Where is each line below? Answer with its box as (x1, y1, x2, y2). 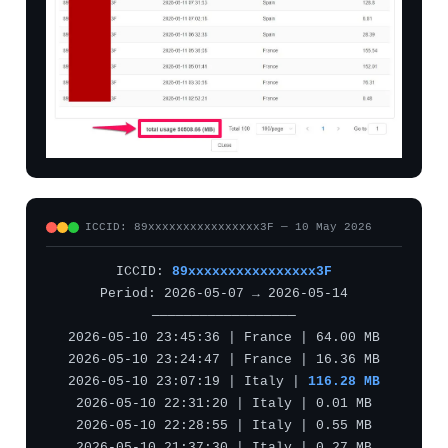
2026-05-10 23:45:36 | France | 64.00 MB (68, 331, 380, 346)
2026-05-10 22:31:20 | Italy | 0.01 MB (76, 397, 372, 412)
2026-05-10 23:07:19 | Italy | (68, 375, 308, 390)
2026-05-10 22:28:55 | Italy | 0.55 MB (76, 419, 372, 434)
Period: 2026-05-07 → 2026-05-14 (100, 287, 348, 302)
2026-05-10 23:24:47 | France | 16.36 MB (68, 353, 380, 368)
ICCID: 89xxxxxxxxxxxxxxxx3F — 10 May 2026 (85, 221, 372, 234)
